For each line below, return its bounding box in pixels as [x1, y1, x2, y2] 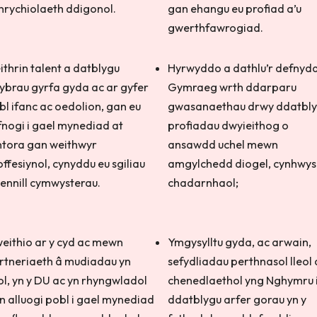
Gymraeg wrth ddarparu [167, 80, 296, 94]
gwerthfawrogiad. [167, 21, 265, 35]
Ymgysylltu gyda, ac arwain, [167, 235, 311, 249]
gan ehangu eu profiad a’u [167, 1, 301, 16]
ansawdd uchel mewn [167, 137, 278, 151]
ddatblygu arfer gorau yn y [167, 292, 306, 306]
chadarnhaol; [167, 175, 238, 190]
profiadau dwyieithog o [167, 118, 289, 132]
